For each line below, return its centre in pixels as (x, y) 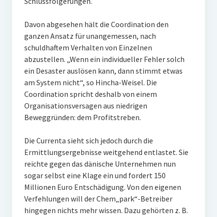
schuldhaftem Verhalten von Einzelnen (88, 47)
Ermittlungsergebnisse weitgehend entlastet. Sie (106, 152)
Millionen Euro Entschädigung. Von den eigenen (102, 187)
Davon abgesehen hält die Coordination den (96, 24)
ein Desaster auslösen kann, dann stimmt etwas (103, 71)
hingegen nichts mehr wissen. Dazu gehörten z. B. (106, 210)
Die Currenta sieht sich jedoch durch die (88, 140)
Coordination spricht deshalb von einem (90, 94)
